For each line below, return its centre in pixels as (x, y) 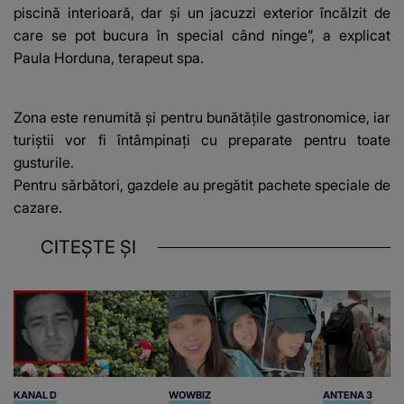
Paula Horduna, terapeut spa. (109, 57)
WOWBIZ (189, 395)
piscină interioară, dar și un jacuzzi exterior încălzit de (202, 12)
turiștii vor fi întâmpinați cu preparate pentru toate (202, 139)
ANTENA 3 (348, 395)
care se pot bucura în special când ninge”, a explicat (202, 35)
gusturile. (44, 162)
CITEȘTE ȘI (88, 247)
